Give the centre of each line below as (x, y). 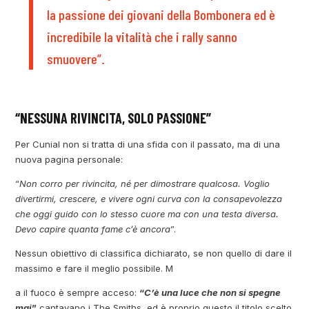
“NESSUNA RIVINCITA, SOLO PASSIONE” (113, 118)
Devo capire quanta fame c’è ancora (93, 229)
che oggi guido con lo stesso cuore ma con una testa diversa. (147, 214)
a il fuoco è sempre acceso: (78, 293)
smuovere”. (76, 59)
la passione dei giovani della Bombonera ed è (161, 15)
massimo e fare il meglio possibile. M (94, 269)
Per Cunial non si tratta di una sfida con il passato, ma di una (148, 144)
